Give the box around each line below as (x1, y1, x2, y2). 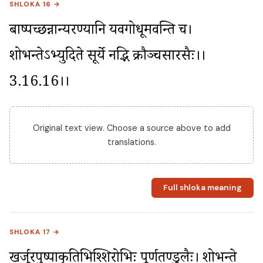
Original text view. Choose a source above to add (32, 122, 231, 133)
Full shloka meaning (163, 183, 242, 193)
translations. (107, 136, 156, 147)
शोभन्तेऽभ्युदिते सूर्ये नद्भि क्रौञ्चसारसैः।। (9, 46, 205, 69)
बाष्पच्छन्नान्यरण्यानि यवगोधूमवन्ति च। (9, 20, 192, 43)
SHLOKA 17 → (9, 227, 60, 237)
